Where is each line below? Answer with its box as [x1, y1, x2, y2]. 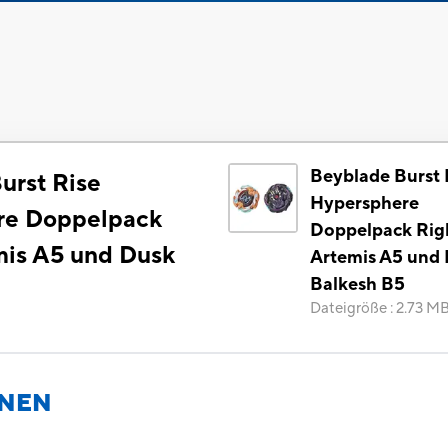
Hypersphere [310, 192, 419, 216]
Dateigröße [310, 299, 387, 319]
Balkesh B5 [310, 273, 405, 297]
